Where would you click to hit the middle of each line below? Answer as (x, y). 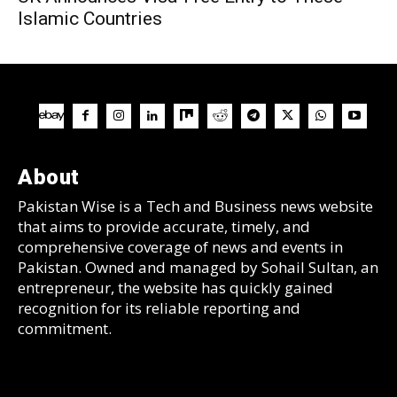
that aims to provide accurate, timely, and (164, 226)
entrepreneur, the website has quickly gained (175, 287)
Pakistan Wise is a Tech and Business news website (195, 206)
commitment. (65, 328)
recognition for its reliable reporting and (159, 307)
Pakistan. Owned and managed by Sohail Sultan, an (198, 267)
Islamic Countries (90, 18)
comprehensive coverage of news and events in (180, 246)
